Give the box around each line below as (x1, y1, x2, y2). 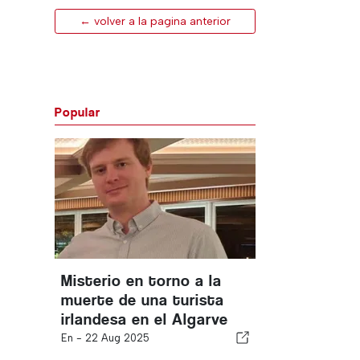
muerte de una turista (61, 291, 224, 309)
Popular (55, 104, 100, 120)
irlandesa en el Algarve (61, 310, 228, 329)
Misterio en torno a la (61, 272, 222, 290)
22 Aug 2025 (85, 332, 149, 344)
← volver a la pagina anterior (80, 14, 231, 28)
